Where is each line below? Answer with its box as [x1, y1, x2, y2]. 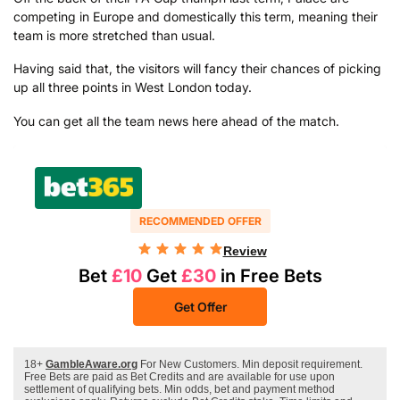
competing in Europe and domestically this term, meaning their [13, 8, 378, 24]
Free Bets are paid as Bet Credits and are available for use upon [24, 371, 335, 384]
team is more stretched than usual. [13, 27, 215, 43]
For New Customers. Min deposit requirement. [137, 358, 362, 371]
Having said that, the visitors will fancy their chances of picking [13, 61, 381, 77]
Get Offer [173, 299, 227, 315]
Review [222, 244, 267, 259]
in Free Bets [215, 265, 322, 287]
